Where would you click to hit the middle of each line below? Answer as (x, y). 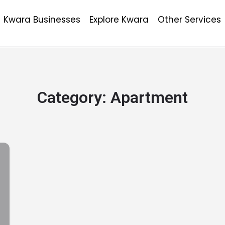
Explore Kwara (119, 20)
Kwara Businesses (42, 20)
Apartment (149, 97)
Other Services (189, 20)
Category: (74, 97)
